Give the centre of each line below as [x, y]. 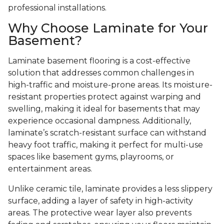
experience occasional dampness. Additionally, [99, 121]
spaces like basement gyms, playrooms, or [91, 157]
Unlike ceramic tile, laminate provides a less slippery [110, 189]
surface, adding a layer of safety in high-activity [100, 201]
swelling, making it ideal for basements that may [104, 109]
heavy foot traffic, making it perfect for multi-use [105, 145]
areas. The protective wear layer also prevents [100, 213]
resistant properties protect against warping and [104, 97]
